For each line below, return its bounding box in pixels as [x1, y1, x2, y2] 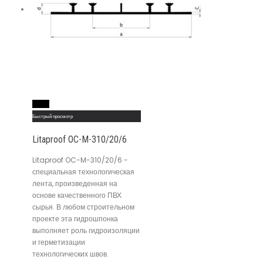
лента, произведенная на [32, 178, 117, 188]
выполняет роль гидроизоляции [32, 225, 140, 235]
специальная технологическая [32, 166, 134, 177]
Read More [33, 100, 49, 108]
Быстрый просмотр [32, 113, 73, 120]
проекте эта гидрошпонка [32, 213, 118, 224]
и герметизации [32, 237, 85, 247]
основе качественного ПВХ [32, 190, 122, 200]
